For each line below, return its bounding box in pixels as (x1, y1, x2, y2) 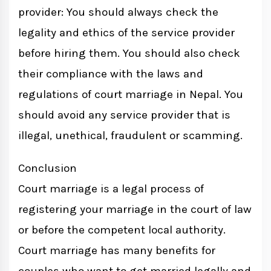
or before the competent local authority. (18, 223, 226, 237)
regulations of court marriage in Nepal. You (18, 88, 243, 102)
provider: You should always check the (18, 5, 218, 19)
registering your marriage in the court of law (18, 203, 252, 217)
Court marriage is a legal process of (18, 182, 204, 196)
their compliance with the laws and (18, 67, 203, 81)
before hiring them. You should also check (18, 47, 240, 60)
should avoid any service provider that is (18, 108, 230, 122)
